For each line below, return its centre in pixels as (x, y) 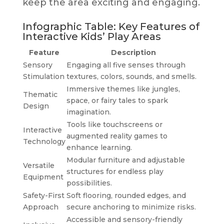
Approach (40, 207)
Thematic (40, 94)
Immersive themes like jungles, (123, 89)
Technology (44, 141)
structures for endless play (115, 171)
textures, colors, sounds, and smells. (131, 76)
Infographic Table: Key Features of (111, 26)
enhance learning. (99, 147)
